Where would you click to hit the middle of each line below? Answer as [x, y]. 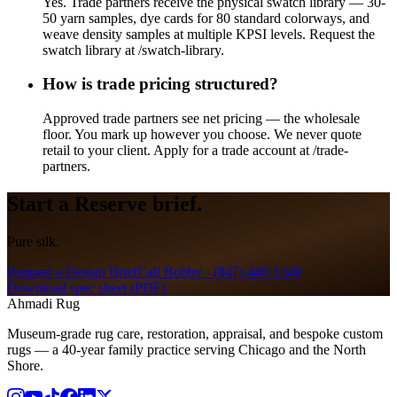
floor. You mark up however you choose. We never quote [202, 135]
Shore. [25, 365]
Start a [41, 204]
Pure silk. [33, 241]
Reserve [111, 204]
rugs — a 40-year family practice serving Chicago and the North [187, 349]
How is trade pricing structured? [160, 84]
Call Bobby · [175, 271]
